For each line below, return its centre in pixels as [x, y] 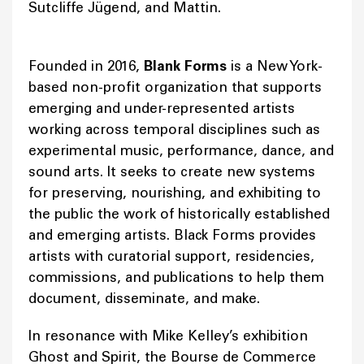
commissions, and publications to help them [176, 277]
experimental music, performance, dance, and [181, 151]
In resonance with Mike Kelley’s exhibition [168, 336]
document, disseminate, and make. [144, 299]
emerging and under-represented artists [162, 108]
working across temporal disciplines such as [174, 130]
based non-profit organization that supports [175, 87]
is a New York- [277, 66]
